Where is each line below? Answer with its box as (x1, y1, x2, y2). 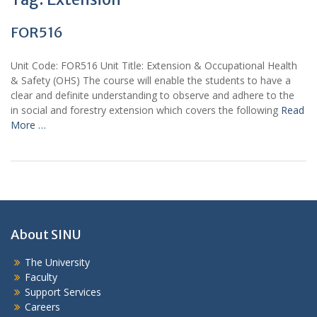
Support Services (25, 285, 101, 299)
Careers (25, 300, 60, 314)
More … (11, 118, 46, 132)
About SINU (11, 226, 81, 243)
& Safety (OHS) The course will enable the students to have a (11, 74, 291, 88)
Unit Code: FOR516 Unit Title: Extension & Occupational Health (11, 59, 297, 73)
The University (25, 255, 90, 270)
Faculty (25, 270, 57, 284)
